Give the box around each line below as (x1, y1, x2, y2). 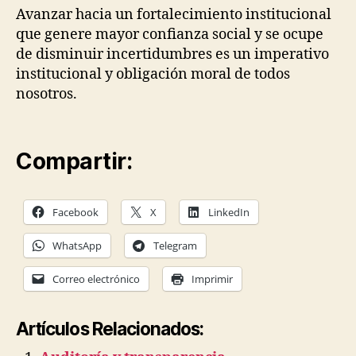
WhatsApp (52, 238, 102, 253)
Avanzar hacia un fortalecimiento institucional (16, 6, 331, 25)
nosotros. (16, 85, 77, 104)
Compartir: (16, 147, 133, 175)
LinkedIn (208, 204, 250, 219)
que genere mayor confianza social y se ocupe (16, 25, 323, 44)
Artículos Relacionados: (16, 318, 204, 340)
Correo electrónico (52, 271, 140, 286)
